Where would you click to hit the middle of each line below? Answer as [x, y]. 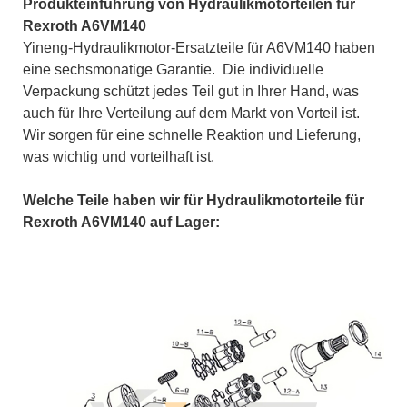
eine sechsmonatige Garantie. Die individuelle [173, 69]
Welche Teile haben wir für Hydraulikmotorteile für [194, 200]
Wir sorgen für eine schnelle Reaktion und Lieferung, [192, 134]
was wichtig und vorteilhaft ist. [119, 156]
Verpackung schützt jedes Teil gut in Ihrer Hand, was [191, 91]
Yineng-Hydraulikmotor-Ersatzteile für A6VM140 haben [199, 47]
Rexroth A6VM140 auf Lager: [121, 222]
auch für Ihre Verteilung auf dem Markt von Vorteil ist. [191, 113]
